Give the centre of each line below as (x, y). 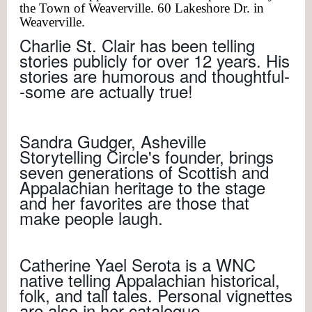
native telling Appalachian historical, (150, 279)
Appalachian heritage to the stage (142, 187)
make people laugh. (91, 217)
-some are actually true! (106, 91)
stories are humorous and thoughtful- (155, 75)
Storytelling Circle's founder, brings (147, 156)
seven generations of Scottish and (144, 171)
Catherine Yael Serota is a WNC (138, 264)
